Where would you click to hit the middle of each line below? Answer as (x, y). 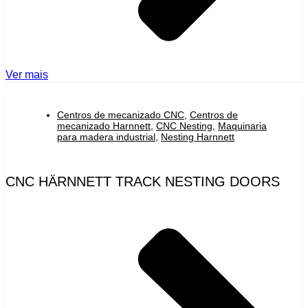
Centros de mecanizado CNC (121, 114)
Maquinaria (242, 125)
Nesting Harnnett (198, 136)
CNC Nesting (184, 125)
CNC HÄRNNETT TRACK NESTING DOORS (143, 181)
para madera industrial (106, 136)
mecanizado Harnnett (104, 125)
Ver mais (27, 74)
